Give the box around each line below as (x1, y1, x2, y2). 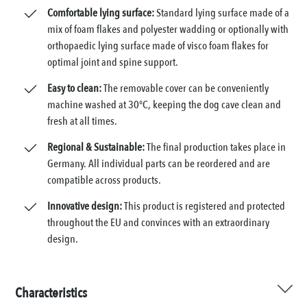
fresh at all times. (47, 114, 118, 130)
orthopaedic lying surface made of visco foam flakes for (47, 38, 269, 54)
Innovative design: (47, 199, 125, 214)
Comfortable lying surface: (47, 5, 155, 21)
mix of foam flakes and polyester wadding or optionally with (47, 22, 289, 38)
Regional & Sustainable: (47, 140, 147, 156)
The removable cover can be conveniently (103, 81, 269, 97)
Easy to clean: (47, 81, 104, 97)
